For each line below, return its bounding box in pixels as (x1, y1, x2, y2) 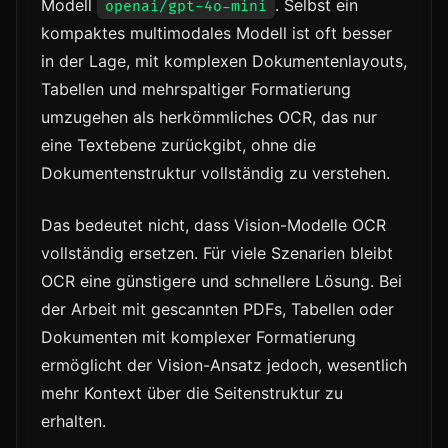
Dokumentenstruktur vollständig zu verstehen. (41, 163, 390, 184)
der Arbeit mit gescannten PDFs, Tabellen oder (41, 299, 394, 320)
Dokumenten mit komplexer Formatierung (41, 327, 356, 348)
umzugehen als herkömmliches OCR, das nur (41, 107, 377, 128)
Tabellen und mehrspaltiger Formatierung (41, 79, 351, 100)
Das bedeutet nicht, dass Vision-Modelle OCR (41, 215, 386, 236)
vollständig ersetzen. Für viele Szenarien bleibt (41, 243, 393, 264)
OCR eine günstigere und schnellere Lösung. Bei (41, 271, 402, 292)
